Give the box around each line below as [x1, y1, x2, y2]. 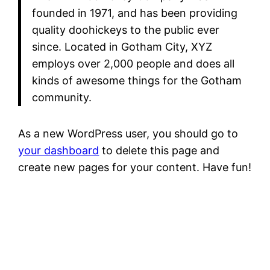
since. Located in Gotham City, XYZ [31, 40, 212, 54]
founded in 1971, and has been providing [31, 7, 237, 20]
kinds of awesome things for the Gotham [31, 74, 242, 87]
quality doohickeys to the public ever [31, 24, 219, 37]
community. [31, 91, 92, 104]
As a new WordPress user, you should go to [18, 127, 239, 140]
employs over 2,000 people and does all [31, 57, 234, 71]
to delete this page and [99, 143, 220, 157]
